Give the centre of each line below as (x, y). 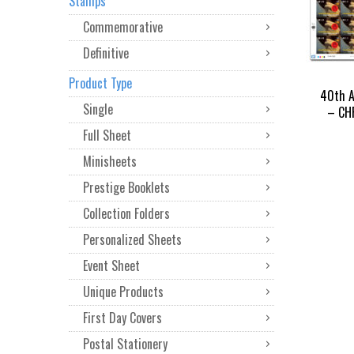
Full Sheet (107, 135)
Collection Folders (126, 213)
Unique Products (123, 292)
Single (98, 109)
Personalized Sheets (132, 239)
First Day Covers (122, 318)
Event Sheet (111, 265)
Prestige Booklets (126, 187)
